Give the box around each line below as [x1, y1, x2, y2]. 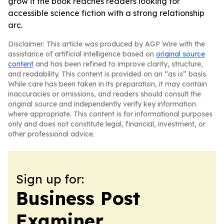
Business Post [16, 187, 140, 209]
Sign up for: [16, 171, 84, 186]
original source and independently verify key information [8, 99, 196, 108]
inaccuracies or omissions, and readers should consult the [8, 89, 201, 98]
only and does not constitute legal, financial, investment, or [8, 119, 205, 128]
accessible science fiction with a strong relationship [8, 8, 204, 18]
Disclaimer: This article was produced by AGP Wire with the [8, 39, 205, 48]
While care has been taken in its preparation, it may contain [8, 79, 207, 88]
